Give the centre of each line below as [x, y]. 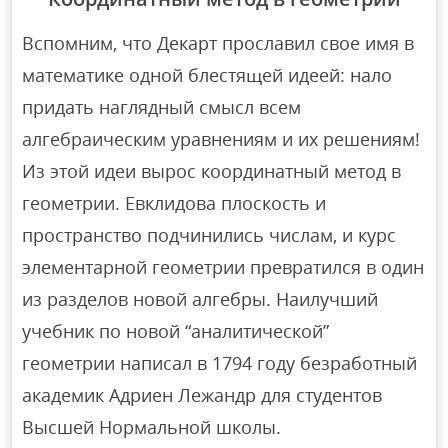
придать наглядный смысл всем [162, 107]
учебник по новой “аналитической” [176, 331]
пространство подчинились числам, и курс [209, 235]
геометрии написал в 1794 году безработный [220, 363]
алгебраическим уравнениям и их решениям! [221, 139]
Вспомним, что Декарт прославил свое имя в [218, 43]
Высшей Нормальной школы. [152, 427]
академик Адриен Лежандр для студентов [202, 395]
